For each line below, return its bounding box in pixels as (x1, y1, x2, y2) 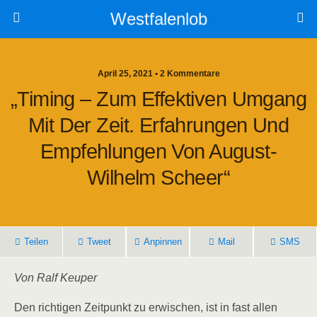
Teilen (23, 236, 48, 247)
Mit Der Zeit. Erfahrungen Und (28, 114, 289, 137)
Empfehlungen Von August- (40, 140, 277, 163)
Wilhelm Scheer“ (86, 166, 231, 189)
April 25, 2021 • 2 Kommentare (97, 69, 220, 79)
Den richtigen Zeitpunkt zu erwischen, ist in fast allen (14, 301, 277, 313)
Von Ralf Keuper (14, 272, 97, 284)
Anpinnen (143, 236, 182, 247)
